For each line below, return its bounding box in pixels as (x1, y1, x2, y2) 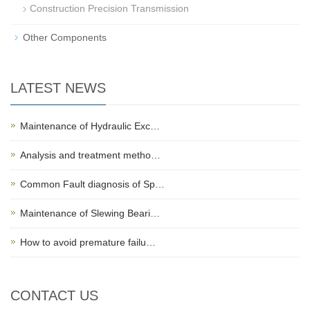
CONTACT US (10, 288, 98, 304)
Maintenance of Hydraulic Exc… (20, 120, 160, 132)
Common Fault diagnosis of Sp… (20, 179, 165, 190)
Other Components (23, 32, 107, 44)
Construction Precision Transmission (30, 3, 189, 15)
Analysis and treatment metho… (20, 149, 161, 161)
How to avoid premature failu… (20, 237, 156, 248)
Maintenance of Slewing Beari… (20, 208, 160, 219)
